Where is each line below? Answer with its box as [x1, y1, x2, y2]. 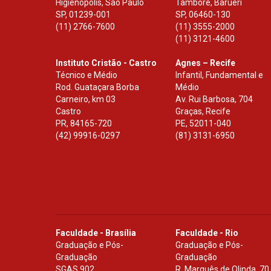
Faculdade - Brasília [56, 228, 136, 238]
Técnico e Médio [56, 70, 117, 80]
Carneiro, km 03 [56, 94, 116, 104]
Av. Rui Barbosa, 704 [175, 94, 253, 104]
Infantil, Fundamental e [175, 70, 264, 80]
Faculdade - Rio [175, 228, 239, 238]
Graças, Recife [175, 106, 231, 116]
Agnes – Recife [175, 58, 236, 68]
